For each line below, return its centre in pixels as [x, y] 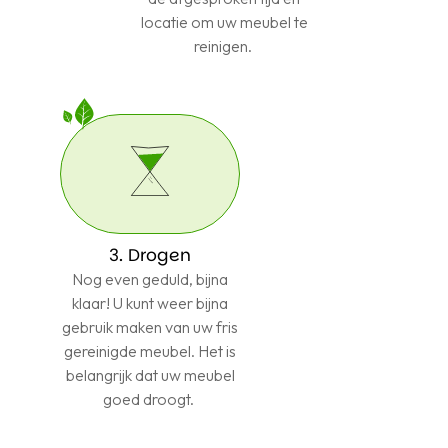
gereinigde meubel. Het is [150, 350]
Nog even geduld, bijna [150, 278]
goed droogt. [150, 398]
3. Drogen [150, 254]
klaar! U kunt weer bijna [150, 302]
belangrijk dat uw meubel [150, 374]
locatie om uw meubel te [224, 21]
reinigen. [224, 45]
